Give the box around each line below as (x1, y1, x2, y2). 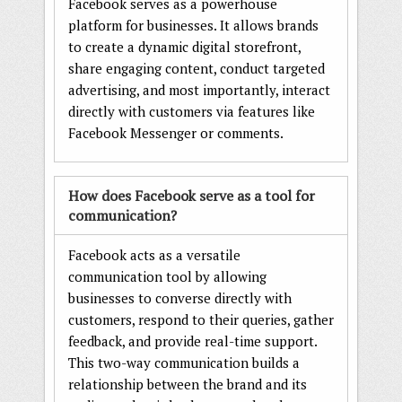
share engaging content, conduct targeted (68, 58, 325, 77)
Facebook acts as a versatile (68, 245, 240, 264)
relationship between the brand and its (68, 374, 307, 393)
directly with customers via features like (68, 101, 315, 120)
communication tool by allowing (68, 267, 267, 285)
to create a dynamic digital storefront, (68, 37, 301, 56)
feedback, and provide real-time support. (68, 331, 317, 350)
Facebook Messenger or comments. (68, 123, 284, 142)
